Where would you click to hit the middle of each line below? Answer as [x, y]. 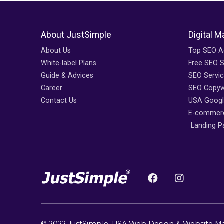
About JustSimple [76, 35]
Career [52, 88]
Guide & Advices [67, 76]
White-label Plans [69, 63]
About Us [56, 51]
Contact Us [59, 101]
